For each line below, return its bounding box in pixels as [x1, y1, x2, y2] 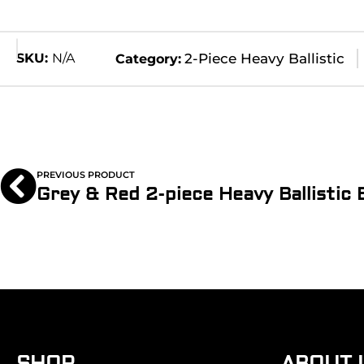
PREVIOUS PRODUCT [37, 168, 135, 180]
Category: [115, 50, 181, 67]
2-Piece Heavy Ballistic [184, 50, 344, 67]
